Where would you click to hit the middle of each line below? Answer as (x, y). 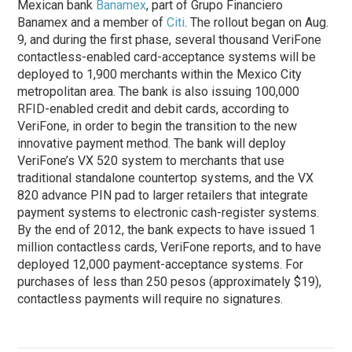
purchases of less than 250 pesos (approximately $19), (170, 281)
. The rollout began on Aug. (257, 22)
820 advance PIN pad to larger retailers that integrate (163, 195)
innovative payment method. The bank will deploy (152, 143)
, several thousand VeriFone (246, 39)
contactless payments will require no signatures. (150, 299)
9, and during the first (77, 39)
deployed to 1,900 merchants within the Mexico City (160, 74)
